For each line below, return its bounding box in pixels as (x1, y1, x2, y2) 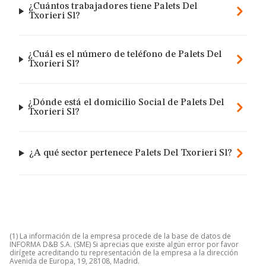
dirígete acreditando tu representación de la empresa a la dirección (9, 248, 238, 258)
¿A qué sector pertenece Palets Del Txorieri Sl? (29, 148, 233, 158)
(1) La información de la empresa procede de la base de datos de (9, 231, 231, 241)
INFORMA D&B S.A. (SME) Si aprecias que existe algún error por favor (9, 239, 239, 249)
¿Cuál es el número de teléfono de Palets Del (28, 50, 222, 59)
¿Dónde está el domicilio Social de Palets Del (28, 98, 224, 107)
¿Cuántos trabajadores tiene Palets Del (28, 2, 198, 11)
